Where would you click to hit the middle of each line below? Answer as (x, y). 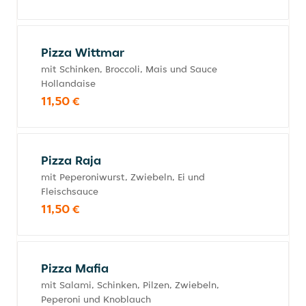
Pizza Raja (71, 160)
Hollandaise (68, 83)
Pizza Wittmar (83, 52)
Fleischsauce (70, 191)
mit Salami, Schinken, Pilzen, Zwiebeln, (130, 285)
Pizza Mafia (75, 268)
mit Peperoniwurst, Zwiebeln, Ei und (123, 177)
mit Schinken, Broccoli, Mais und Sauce (129, 69)
